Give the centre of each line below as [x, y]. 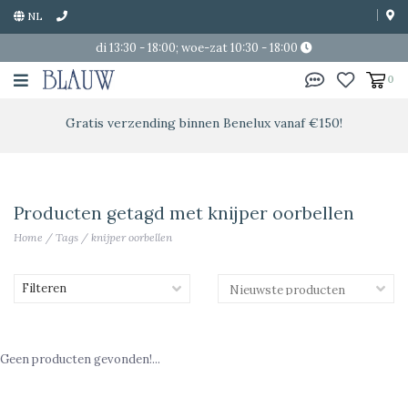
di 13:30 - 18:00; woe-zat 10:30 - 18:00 [198, 48]
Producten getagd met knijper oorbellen [184, 213]
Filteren [44, 288]
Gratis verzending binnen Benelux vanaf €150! [204, 123]
